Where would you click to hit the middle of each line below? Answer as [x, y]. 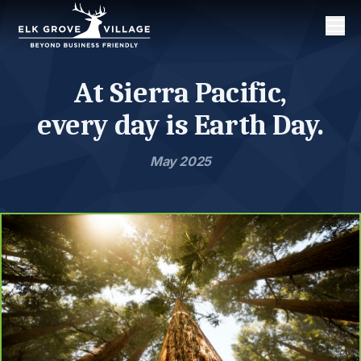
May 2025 [180, 161]
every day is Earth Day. [180, 125]
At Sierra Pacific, [180, 93]
